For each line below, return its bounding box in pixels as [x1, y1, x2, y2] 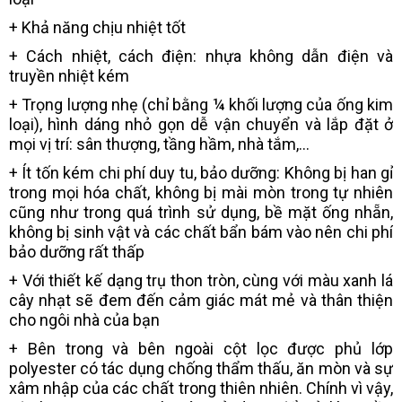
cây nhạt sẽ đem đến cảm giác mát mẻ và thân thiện [9, 291, 393, 310]
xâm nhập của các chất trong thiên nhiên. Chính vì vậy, [9, 379, 393, 398]
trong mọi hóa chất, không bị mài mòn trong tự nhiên [9, 183, 393, 203]
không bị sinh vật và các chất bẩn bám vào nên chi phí [9, 223, 393, 242]
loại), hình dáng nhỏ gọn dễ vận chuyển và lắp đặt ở [9, 115, 393, 135]
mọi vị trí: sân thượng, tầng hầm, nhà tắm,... [9, 135, 310, 154]
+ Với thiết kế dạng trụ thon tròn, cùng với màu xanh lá [9, 271, 393, 291]
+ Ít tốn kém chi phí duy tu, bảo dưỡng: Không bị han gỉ [9, 163, 393, 183]
